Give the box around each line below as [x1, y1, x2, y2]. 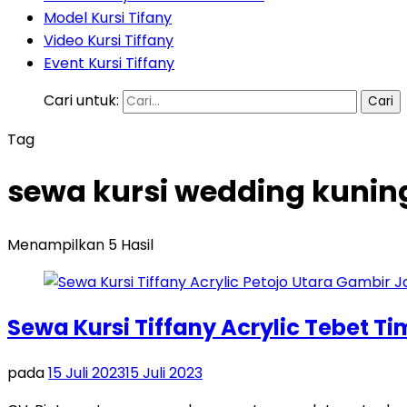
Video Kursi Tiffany [44, 30, 174, 51]
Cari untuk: [44, 90, 119, 111]
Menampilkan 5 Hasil [7, 233, 154, 255]
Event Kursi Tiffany [44, 53, 174, 74]
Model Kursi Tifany [44, 7, 172, 28]
